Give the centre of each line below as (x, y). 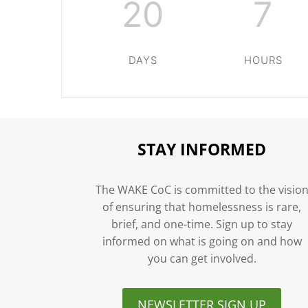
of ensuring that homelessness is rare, (202, 207)
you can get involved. (202, 259)
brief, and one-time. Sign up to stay (202, 224)
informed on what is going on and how (202, 242)
